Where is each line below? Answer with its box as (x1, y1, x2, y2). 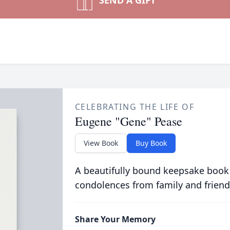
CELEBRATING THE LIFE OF (74, 101, 195, 112)
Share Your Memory (74, 214, 156, 225)
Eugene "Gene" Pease (74, 113, 182, 129)
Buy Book (135, 138, 167, 148)
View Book (83, 138, 118, 148)
